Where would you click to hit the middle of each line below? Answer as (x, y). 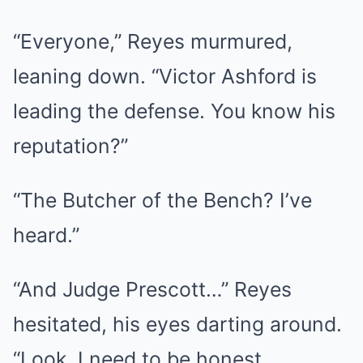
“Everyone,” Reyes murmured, (153, 41)
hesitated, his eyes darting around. (177, 324)
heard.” (46, 235)
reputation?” (70, 145)
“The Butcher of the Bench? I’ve (162, 200)
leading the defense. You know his (174, 111)
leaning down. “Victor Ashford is (165, 76)
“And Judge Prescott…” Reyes (152, 289)
